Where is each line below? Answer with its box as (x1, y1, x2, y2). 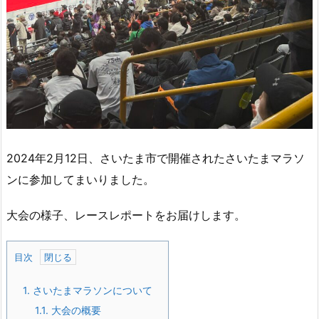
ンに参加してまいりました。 (6, 172, 155, 187)
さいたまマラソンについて (30, 284, 152, 297)
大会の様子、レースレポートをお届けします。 (6, 208, 246, 223)
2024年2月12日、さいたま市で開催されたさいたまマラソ (6, 150, 305, 165)
